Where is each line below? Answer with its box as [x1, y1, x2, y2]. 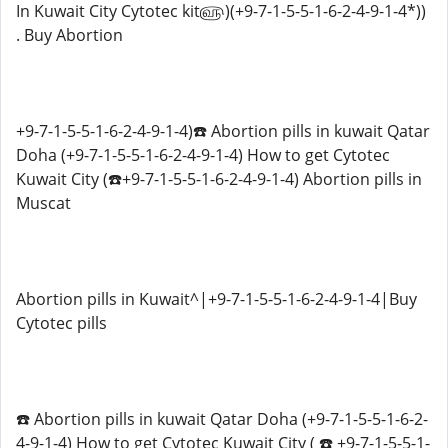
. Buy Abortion [16, 24, 123, 46]
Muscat [16, 192, 71, 214]
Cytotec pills [16, 312, 107, 334]
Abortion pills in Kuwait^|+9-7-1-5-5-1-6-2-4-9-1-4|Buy [16, 288, 417, 310]
